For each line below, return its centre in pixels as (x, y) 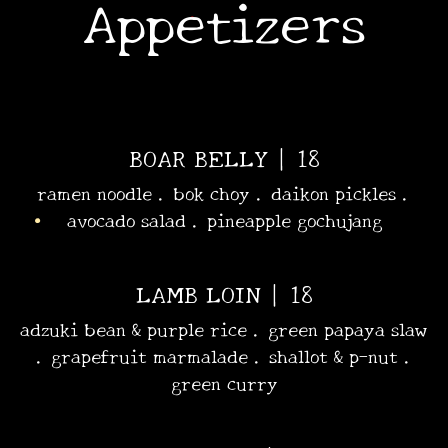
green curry (224, 381)
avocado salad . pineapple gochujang (224, 218)
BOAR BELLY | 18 (224, 156)
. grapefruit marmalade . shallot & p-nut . (224, 354)
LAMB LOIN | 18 (224, 292)
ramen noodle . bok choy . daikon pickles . (224, 191)
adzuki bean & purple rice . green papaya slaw (224, 327)
